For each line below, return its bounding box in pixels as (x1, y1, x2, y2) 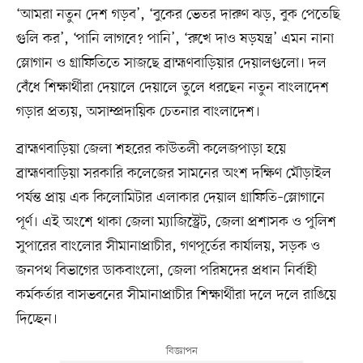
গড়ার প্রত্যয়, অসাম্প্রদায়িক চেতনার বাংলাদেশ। (15, 101, 260, 122)
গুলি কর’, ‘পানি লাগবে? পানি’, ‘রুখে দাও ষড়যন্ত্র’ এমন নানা (15, 28, 334, 49)
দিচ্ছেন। (15, 309, 58, 329)
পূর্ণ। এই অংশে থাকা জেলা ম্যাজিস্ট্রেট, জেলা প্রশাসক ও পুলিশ (15, 211, 336, 232)
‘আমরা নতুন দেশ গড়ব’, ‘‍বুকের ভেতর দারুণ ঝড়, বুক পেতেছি (15, 4, 340, 24)
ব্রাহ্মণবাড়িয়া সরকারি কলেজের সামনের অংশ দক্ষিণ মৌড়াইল (15, 163, 331, 183)
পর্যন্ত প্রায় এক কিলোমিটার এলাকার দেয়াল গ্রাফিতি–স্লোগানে (15, 187, 325, 207)
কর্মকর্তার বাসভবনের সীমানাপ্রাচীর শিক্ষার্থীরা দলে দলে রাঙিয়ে (15, 284, 336, 305)
